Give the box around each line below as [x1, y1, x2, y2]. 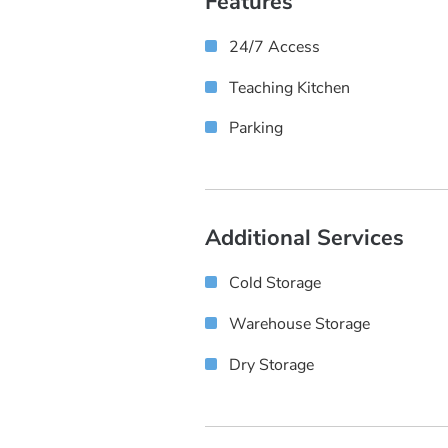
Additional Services [205, 223, 404, 254]
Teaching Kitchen [229, 76, 350, 99]
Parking [229, 117, 283, 140]
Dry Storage [229, 353, 314, 376]
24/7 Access [229, 35, 320, 58]
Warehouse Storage [229, 313, 370, 336]
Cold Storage [229, 272, 321, 295]
